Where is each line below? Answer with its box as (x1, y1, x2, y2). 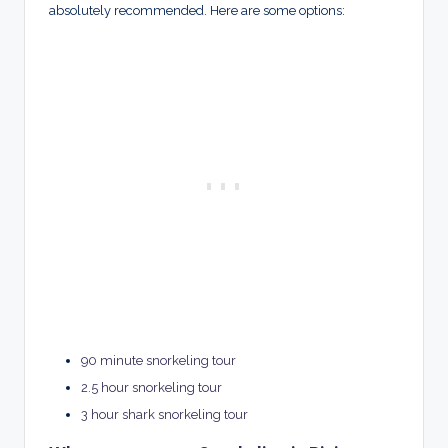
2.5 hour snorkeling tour (81, 379, 222, 395)
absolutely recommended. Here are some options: (49, 2, 345, 18)
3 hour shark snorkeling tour (81, 406, 248, 422)
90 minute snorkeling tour (81, 352, 236, 368)
